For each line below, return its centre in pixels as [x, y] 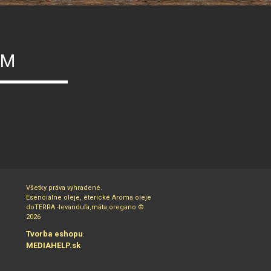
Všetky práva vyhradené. [64, 188]
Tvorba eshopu [54, 233]
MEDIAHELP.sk [53, 245]
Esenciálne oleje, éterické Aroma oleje [89, 197]
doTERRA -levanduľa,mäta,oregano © [85, 207]
